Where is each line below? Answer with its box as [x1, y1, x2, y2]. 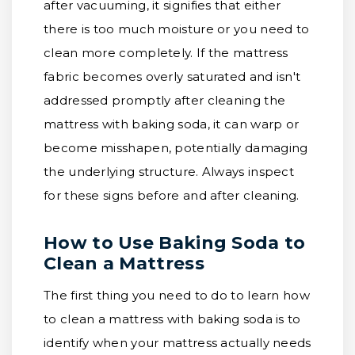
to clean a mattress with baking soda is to [44, 311, 301, 326]
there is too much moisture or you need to [44, 21, 310, 36]
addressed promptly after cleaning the [44, 93, 286, 108]
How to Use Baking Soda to [44, 232, 306, 254]
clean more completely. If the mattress [44, 45, 288, 60]
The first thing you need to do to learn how [44, 288, 310, 303]
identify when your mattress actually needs [44, 335, 311, 350]
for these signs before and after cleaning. [44, 188, 300, 203]
